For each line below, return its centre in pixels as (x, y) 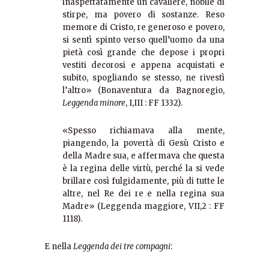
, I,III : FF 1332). (154, 103)
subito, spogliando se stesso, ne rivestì (144, 78)
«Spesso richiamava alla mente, (144, 131)
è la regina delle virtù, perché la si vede (144, 169)
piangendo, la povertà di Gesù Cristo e (144, 144)
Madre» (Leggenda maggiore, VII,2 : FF (144, 207)
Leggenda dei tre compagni (122, 247)
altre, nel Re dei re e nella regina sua (144, 194)
